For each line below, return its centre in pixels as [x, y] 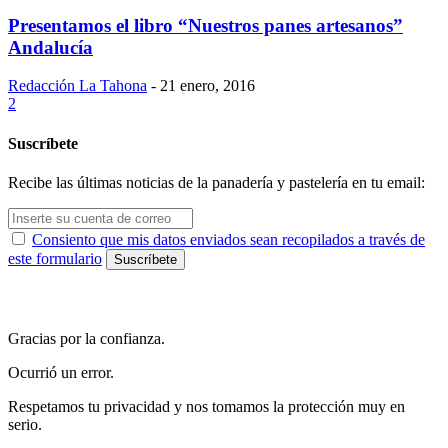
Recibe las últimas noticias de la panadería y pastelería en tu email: [216, 182]
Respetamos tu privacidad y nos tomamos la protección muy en [206, 406]
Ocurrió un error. [61, 372]
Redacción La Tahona [77, 86]
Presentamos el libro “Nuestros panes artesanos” [205, 25]
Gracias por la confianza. [86, 338]
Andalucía [50, 47]
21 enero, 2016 [207, 86]
